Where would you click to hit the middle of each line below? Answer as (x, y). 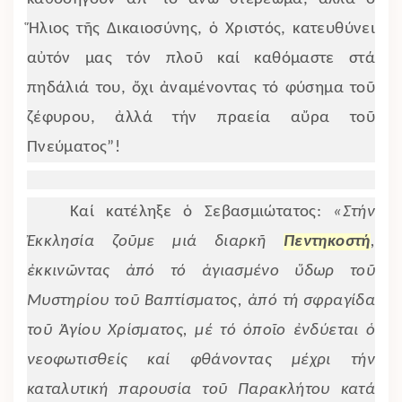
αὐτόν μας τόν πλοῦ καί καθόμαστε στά (201, 58)
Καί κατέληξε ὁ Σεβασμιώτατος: (202, 212)
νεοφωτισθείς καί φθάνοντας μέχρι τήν (201, 360)
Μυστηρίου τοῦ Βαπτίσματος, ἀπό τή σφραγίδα (201, 301)
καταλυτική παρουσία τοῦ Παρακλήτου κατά (201, 389)
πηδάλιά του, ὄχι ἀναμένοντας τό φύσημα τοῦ (201, 88)
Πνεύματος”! (74, 147)
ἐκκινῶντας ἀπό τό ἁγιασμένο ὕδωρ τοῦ (201, 271)
